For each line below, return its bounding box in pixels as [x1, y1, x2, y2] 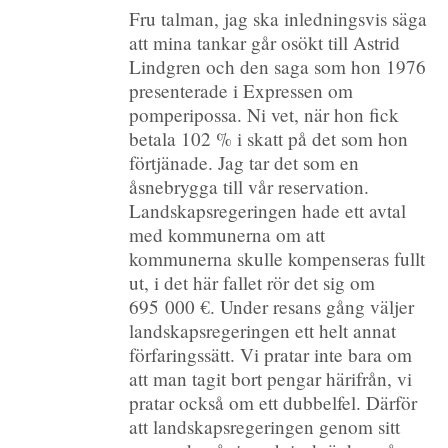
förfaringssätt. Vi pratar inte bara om [129, 341, 413, 367]
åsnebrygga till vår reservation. [129, 173, 370, 199]
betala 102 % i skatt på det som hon [129, 125, 409, 151]
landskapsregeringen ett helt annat [129, 317, 397, 343]
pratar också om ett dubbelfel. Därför [129, 389, 418, 415]
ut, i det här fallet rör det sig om [129, 269, 376, 295]
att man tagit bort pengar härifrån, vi [129, 365, 413, 391]
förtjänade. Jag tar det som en [129, 149, 360, 175]
